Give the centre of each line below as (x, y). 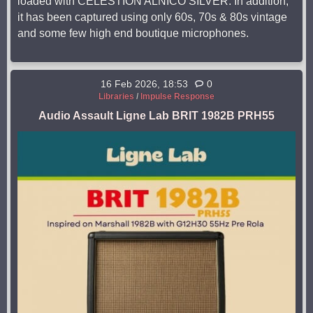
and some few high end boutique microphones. (133, 34)
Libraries (116, 97)
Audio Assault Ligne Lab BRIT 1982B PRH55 (156, 116)
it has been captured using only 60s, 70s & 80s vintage (152, 17)
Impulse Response (177, 97)
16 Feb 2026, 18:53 (144, 84)
